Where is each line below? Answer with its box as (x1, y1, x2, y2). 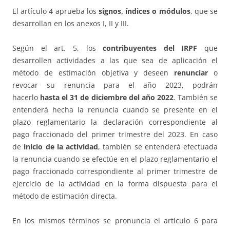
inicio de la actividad (24, 142, 98, 152)
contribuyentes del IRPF (103, 43, 198, 53)
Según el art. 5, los (12, 43, 103, 53)
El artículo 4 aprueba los (12, 6, 99, 16)
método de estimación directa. (12, 191, 117, 201)
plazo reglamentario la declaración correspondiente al (12, 117, 218, 127)
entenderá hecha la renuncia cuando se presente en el (12, 105, 218, 115)
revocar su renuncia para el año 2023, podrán (12, 80, 218, 90)
